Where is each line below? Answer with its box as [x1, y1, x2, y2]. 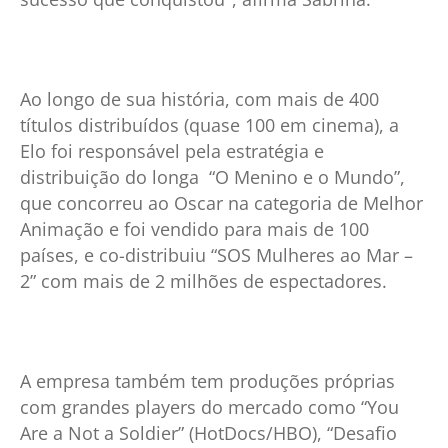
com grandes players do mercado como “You [20, 394, 399, 419]
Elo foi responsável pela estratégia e [20, 138, 324, 163]
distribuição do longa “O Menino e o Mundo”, [20, 164, 405, 189]
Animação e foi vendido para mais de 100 [20, 216, 369, 241]
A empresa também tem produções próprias [20, 368, 395, 393]
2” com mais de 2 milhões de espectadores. [20, 268, 397, 293]
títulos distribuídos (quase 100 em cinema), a [20, 112, 399, 137]
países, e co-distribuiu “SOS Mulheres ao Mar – [20, 242, 413, 267]
